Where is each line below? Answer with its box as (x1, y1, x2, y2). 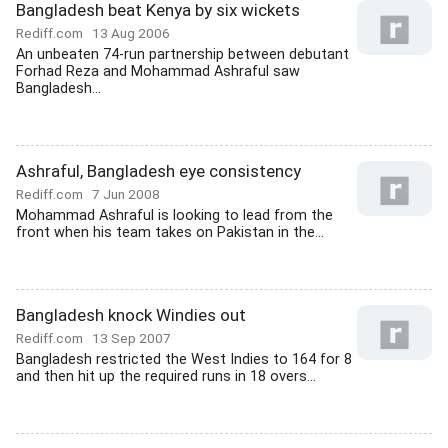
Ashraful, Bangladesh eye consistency (16, 161, 301, 181)
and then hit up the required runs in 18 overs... (16, 368, 316, 385)
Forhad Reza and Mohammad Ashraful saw (16, 63, 300, 80)
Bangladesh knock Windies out (16, 305, 246, 325)
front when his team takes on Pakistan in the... (16, 224, 324, 241)
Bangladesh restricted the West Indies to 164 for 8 (16, 351, 352, 368)
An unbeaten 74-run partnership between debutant (16, 46, 349, 63)
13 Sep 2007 (92, 330, 171, 346)
